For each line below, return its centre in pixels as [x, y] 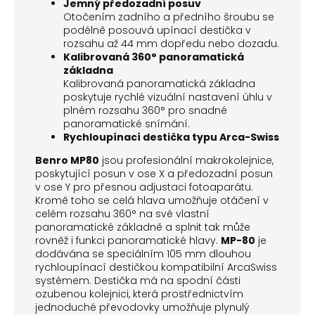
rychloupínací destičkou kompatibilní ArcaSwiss [156, 268]
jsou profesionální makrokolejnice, [186, 161]
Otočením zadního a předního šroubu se [169, 17]
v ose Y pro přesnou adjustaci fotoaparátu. [144, 187]
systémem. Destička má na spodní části [138, 281]
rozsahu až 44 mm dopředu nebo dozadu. [171, 44]
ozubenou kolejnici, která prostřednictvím [139, 294]
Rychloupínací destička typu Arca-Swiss [171, 137]
